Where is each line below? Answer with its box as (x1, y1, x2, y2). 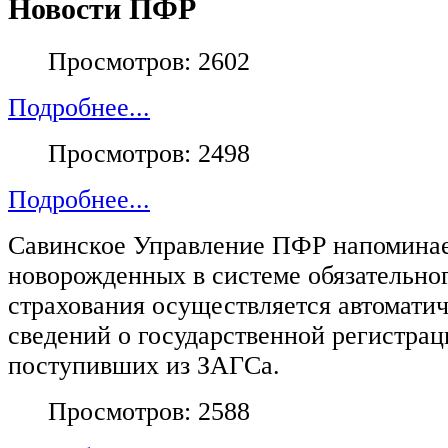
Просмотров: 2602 (48, 46, 250, 76)
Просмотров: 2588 (48, 396, 250, 426)
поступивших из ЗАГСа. (8, 350, 280, 380)
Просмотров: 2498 (48, 138, 250, 168)
